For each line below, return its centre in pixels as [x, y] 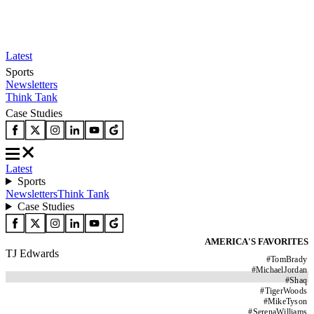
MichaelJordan [281, 270]
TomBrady [289, 259]
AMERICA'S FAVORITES [257, 241]
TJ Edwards [32, 253]
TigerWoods [286, 291]
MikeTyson [287, 301]
